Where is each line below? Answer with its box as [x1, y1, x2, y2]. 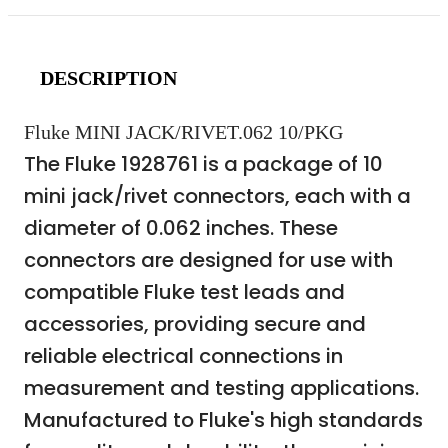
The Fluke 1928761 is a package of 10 [24, 150, 383, 178]
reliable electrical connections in [24, 342, 343, 370]
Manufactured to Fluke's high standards [24, 406, 423, 434]
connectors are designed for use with [24, 246, 393, 274]
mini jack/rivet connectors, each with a [24, 182, 411, 210]
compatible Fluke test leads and [24, 278, 345, 306]
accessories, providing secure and [24, 310, 366, 338]
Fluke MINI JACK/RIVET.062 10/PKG [24, 121, 343, 143]
